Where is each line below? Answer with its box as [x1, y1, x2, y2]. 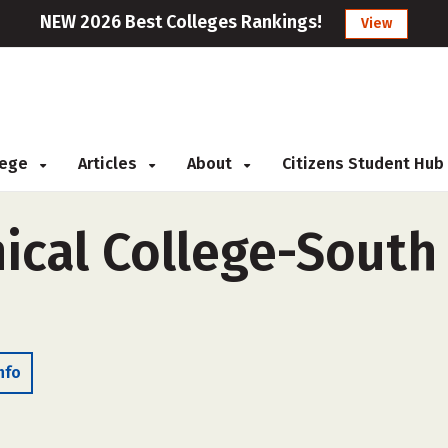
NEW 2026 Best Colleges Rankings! [40, 11, 322, 33]
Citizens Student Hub [282, 154, 444, 173]
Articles [78, 154, 141, 173]
